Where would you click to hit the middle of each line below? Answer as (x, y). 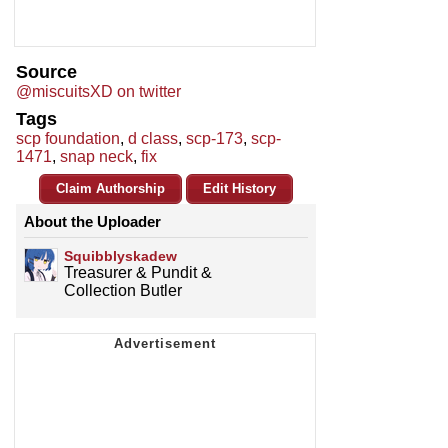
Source (46, 72)
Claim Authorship (110, 189)
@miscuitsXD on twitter (98, 92)
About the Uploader (92, 222)
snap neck (96, 157)
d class (153, 139)
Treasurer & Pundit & (138, 273)
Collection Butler (123, 291)
